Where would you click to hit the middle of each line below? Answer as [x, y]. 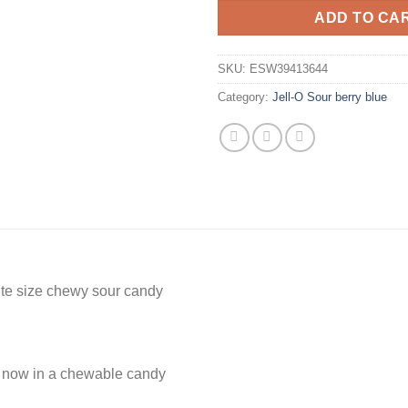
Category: [245, 97]
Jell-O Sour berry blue [330, 97]
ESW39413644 [289, 68]
